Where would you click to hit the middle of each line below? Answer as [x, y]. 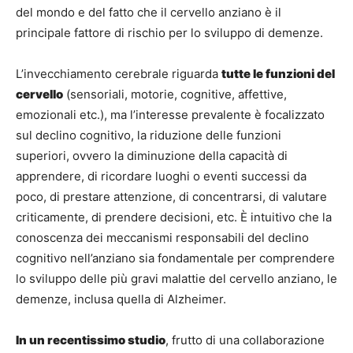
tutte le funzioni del [278, 74]
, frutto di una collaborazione [245, 340]
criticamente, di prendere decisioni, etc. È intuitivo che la [174, 217]
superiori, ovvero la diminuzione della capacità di [152, 156]
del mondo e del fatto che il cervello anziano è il [149, 13]
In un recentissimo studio [91, 340]
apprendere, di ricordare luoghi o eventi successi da [161, 176]
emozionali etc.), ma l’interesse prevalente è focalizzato [170, 115]
